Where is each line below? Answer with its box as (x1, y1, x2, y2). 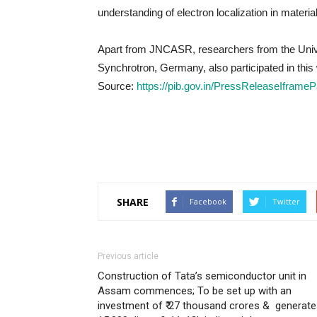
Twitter (272, 196, 300, 207)
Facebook (190, 196, 226, 207)
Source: (98, 80, 137, 92)
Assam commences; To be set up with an (98, 284, 292, 297)
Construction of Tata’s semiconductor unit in (98, 270, 306, 282)
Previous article (98, 251, 158, 261)
